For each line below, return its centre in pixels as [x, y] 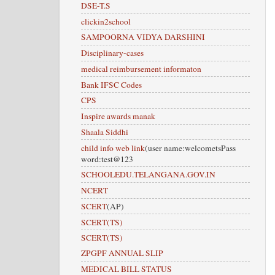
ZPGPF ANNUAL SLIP [122, 253]
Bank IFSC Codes [111, 84]
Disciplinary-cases [112, 53]
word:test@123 [107, 159]
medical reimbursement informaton [141, 68]
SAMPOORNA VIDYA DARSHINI [143, 37]
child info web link [113, 148]
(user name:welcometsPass [190, 148]
